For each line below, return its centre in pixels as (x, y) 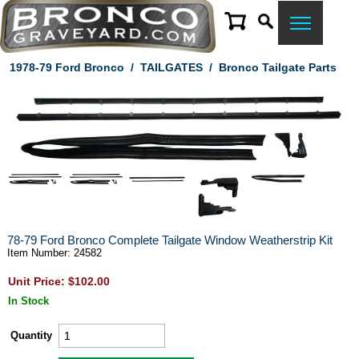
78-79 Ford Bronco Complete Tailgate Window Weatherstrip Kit (169, 240)
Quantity (31, 335)
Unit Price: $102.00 (58, 281)
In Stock (28, 301)
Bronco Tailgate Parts (277, 67)
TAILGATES (171, 67)
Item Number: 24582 (54, 253)
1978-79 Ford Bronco (67, 67)
